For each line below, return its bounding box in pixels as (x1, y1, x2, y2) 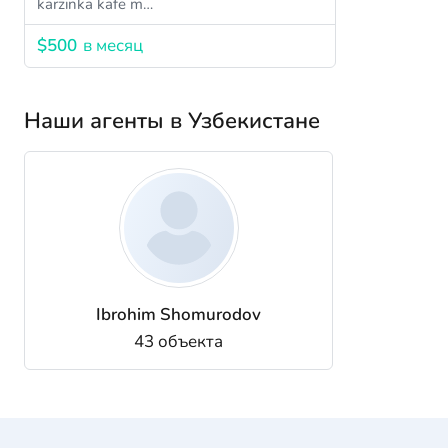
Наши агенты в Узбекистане (24, 106, 320, 137)
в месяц (83, 34, 143, 58)
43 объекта (134, 330, 223, 354)
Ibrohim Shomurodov (96, 303, 261, 327)
